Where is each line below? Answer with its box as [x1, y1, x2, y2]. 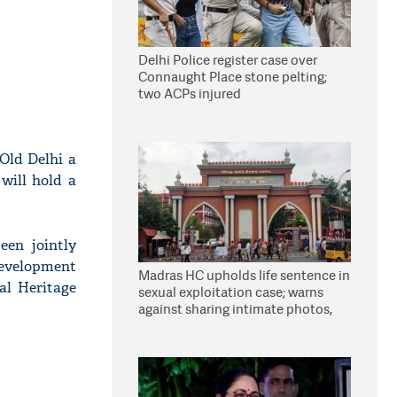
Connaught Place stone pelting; [138, 67, 327, 86]
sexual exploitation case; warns [138, 283, 323, 301]
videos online [138, 316, 219, 335]
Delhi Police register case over [138, 51, 317, 69]
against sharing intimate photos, [138, 300, 332, 318]
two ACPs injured [138, 84, 241, 103]
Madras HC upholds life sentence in [138, 266, 350, 284]
